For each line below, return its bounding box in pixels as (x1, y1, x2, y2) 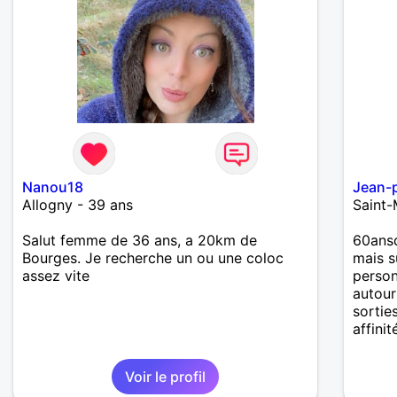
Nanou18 (22, 178, 83, 197)
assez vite (22, 267, 90, 285)
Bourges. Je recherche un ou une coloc (22, 249, 284, 268)
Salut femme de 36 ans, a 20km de (22, 231, 257, 250)
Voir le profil (125, 368, 206, 386)
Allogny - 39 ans (22, 196, 133, 214)
